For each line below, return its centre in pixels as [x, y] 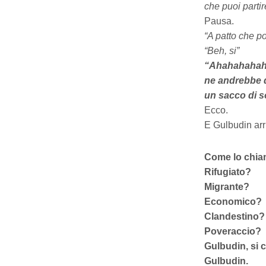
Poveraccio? [232, 231]
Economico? [233, 201]
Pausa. [219, 21]
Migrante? [227, 186]
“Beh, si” [221, 50]
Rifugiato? [227, 172]
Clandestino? [234, 216]
